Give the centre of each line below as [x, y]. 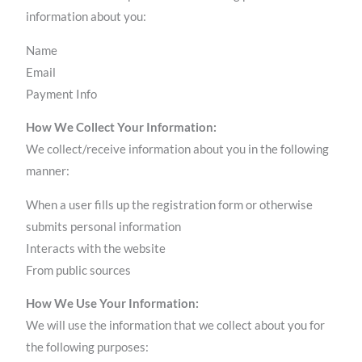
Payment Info [62, 94]
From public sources [79, 270]
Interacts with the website [96, 248]
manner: [48, 171]
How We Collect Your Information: [122, 128]
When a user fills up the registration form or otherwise [170, 204]
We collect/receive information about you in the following [178, 149]
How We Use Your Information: [113, 304]
